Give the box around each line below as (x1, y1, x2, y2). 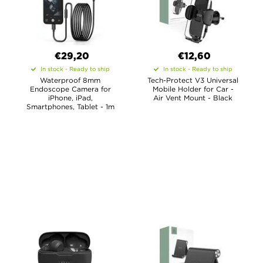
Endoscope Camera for (29, 85, 111, 93)
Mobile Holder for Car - (152, 85, 234, 93)
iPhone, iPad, (48, 94, 93, 102)
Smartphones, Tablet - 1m (26, 103, 114, 110)
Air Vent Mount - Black (153, 94, 232, 102)
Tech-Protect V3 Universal (147, 76, 238, 84)
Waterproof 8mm (40, 76, 100, 84)
